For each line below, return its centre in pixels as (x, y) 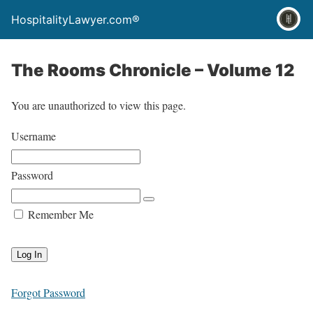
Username (34, 136)
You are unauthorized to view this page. (99, 105)
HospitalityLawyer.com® (75, 20)
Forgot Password (48, 292)
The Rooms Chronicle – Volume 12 (153, 70)
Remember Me (59, 214)
